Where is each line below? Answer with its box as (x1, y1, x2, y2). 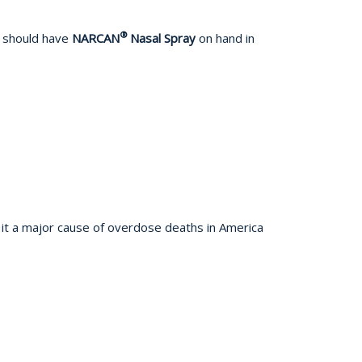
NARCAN (72, 29, 120, 46)
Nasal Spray (130, 29, 199, 46)
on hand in (199, 29, 255, 46)
